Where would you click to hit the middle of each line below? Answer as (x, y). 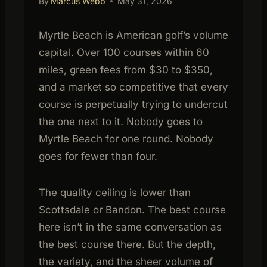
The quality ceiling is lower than (115, 192)
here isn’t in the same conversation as (130, 227)
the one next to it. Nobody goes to (121, 121)
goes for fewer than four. (98, 156)
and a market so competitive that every (133, 87)
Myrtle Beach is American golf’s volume (133, 35)
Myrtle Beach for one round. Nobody (126, 139)
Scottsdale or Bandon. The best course (132, 209)
